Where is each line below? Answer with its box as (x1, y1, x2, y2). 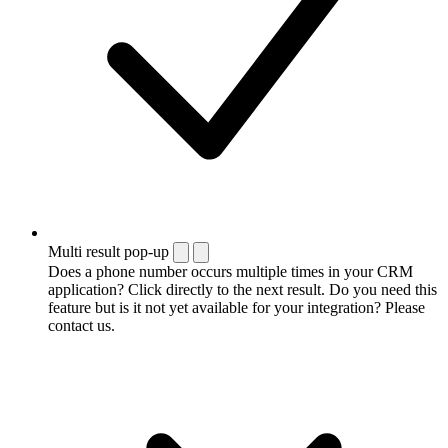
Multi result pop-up (48, 243, 169, 261)
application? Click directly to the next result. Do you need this (48, 281, 437, 299)
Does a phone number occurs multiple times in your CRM (48, 263, 413, 281)
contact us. (48, 317, 115, 335)
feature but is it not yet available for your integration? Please (48, 299, 425, 317)
